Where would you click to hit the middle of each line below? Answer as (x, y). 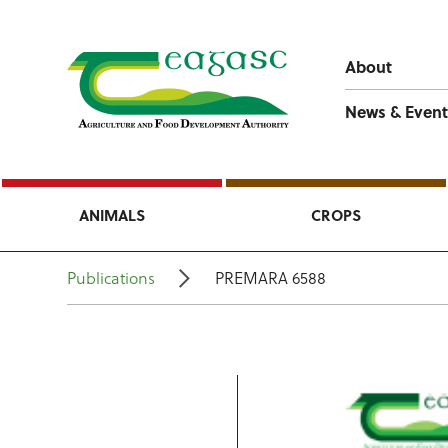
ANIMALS (112, 215)
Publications (111, 277)
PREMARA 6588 (271, 277)
